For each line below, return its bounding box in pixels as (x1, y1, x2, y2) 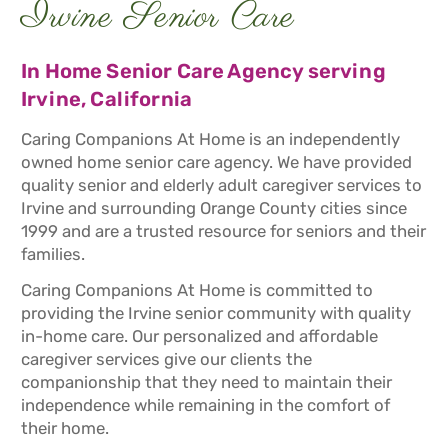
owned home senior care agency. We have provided (21, 152, 412, 173)
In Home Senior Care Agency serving (21, 59, 386, 84)
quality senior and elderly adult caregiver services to (21, 175, 422, 196)
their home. (21, 418, 109, 439)
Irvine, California (21, 87, 193, 112)
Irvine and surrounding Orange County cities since (21, 198, 407, 219)
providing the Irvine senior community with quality (21, 303, 411, 324)
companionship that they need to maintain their (21, 372, 392, 393)
